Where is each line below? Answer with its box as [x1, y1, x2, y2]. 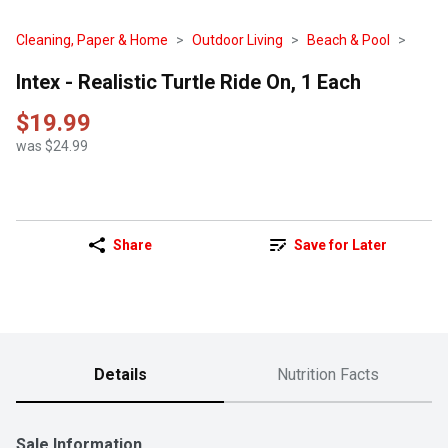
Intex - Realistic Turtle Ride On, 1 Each [16, 69, 361, 94]
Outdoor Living [192, 32, 283, 48]
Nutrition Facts [277, 365, 379, 385]
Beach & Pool [307, 32, 390, 48]
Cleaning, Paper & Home [16, 32, 168, 48]
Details [93, 365, 147, 385]
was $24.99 [16, 138, 88, 155]
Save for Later [293, 237, 387, 254]
